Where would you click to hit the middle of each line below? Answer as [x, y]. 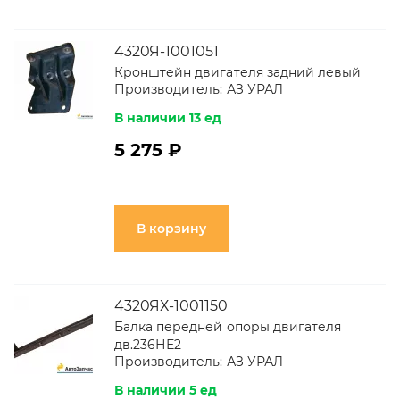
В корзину [171, 229]
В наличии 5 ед [166, 390]
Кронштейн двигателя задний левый [238, 72]
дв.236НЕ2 [148, 345]
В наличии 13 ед [168, 118]
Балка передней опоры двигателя [228, 327]
